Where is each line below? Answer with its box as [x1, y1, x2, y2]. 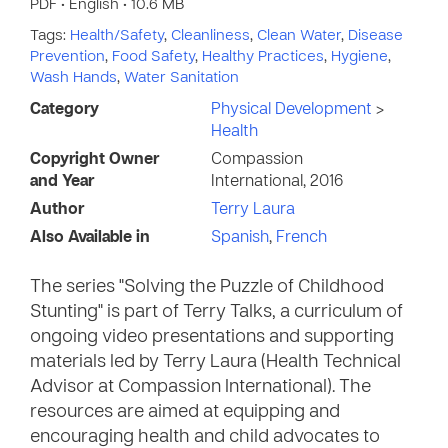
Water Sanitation [124, 71, 239, 85]
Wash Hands [30, 71, 117, 85]
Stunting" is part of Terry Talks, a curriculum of [30, 304, 403, 321]
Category [30, 102, 99, 118]
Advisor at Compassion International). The [30, 379, 371, 396]
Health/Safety [70, 29, 164, 43]
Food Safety [112, 50, 195, 64]
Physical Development [211, 102, 376, 118]
